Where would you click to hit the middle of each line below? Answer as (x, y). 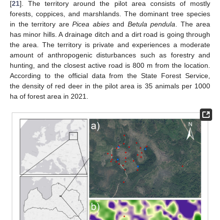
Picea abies (91, 24)
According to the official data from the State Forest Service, (110, 75)
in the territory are (41, 24)
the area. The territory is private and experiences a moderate (110, 44)
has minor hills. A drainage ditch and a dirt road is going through (110, 34)
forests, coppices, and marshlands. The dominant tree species (110, 14)
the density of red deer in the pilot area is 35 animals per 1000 (110, 86)
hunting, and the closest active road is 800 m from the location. (110, 65)
